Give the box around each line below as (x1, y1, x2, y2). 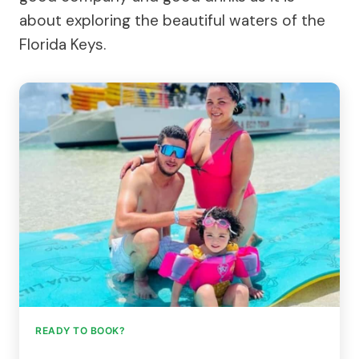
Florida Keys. (19, 34, 106, 54)
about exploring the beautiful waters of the (19, 10, 325, 30)
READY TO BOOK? (35, 324, 125, 337)
